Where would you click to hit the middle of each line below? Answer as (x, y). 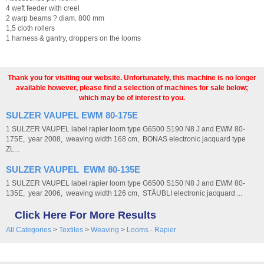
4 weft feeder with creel (43, 8)
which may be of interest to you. (132, 98)
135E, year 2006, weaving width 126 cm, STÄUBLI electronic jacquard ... (124, 193)
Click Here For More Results (85, 215)
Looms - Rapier (151, 230)
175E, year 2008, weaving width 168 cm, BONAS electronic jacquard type (126, 139)
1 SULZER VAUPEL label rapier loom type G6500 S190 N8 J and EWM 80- (126, 129)
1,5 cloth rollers (30, 28)
